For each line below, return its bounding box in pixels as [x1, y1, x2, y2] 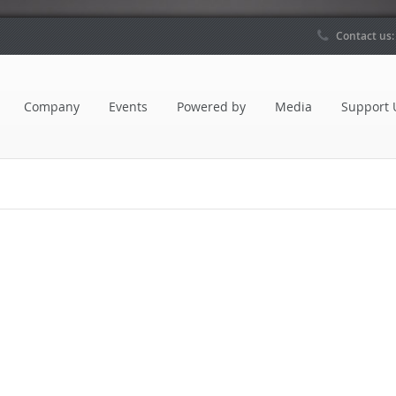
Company [24, 98, 80, 115]
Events [109, 98, 148, 115]
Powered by [177, 98, 246, 115]
